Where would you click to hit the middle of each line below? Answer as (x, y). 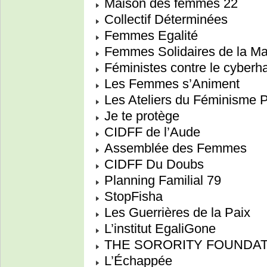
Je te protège (140, 116)
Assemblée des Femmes (174, 148)
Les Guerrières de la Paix (176, 213)
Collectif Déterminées (164, 20)
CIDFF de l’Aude (150, 132)
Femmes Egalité (149, 36)
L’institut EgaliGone (158, 229)
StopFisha (132, 197)
